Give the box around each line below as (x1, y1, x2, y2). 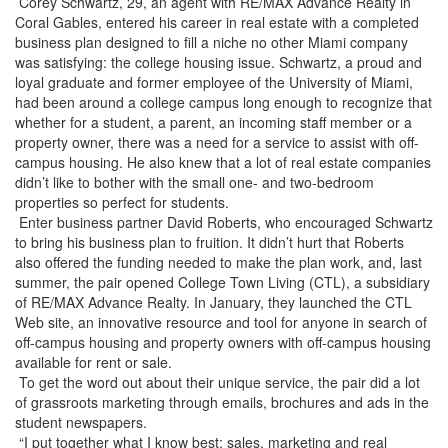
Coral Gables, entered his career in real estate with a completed (15, 12, 419, 32)
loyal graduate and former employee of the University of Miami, (15, 72, 413, 92)
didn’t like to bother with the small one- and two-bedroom (15, 172, 374, 192)
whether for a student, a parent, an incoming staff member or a (15, 112, 412, 132)
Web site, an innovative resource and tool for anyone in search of (15, 312, 427, 332)
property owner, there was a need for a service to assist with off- (15, 132, 419, 152)
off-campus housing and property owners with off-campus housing (15, 332, 431, 352)
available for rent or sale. (15, 352, 172, 372)
